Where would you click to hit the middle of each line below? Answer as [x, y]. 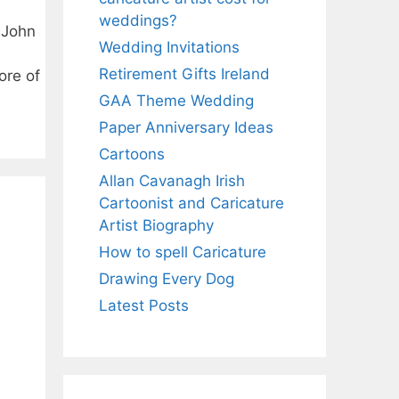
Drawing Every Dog [167, 278]
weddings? [138, 20]
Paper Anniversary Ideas [186, 127]
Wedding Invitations [169, 47]
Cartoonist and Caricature [191, 203]
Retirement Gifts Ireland [184, 73]
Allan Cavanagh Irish [172, 180]
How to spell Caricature [183, 252]
